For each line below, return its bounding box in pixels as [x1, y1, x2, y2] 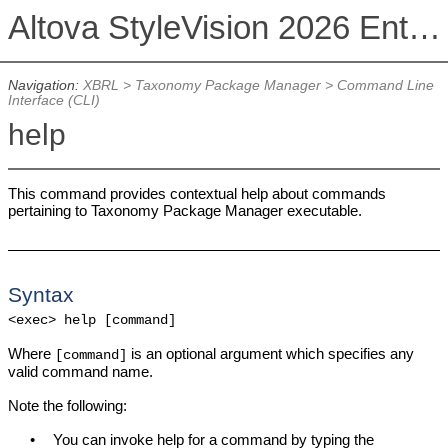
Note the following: [7, 396, 127, 414]
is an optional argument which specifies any [126, 344, 414, 362]
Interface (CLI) [7, 93, 100, 109]
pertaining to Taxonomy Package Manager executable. [7, 202, 362, 220]
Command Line [336, 78, 434, 94]
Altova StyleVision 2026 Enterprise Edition [407, 9, 441, 47]
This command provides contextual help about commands [7, 185, 386, 203]
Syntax [7, 282, 74, 307]
